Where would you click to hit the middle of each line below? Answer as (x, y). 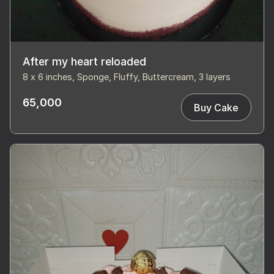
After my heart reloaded (84, 62)
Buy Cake (216, 107)
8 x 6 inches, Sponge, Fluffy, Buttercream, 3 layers (127, 77)
